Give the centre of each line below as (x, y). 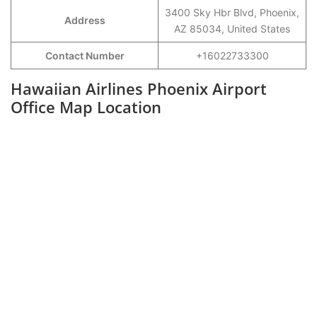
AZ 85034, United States (232, 29)
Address (85, 20)
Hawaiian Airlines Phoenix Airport (139, 88)
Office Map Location (86, 107)
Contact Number (85, 56)
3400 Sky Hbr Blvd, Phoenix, (232, 12)
